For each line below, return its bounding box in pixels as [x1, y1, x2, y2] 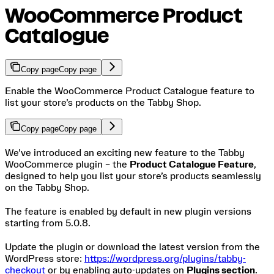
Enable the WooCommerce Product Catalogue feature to [5, 86, 254, 96]
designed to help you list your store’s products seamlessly [5, 171, 261, 181]
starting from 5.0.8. [5, 218, 91, 228]
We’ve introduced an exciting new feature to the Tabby [5, 147, 245, 158]
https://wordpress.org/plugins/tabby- [84, 253, 246, 264]
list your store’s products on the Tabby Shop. [5, 97, 201, 108]
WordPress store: [5, 253, 84, 264]
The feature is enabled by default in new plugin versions [5, 206, 251, 217]
